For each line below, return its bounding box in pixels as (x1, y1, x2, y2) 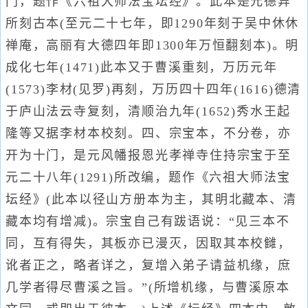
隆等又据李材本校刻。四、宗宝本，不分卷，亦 (5, 126, 291, 140)
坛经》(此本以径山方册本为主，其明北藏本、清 (5, 192, 297, 206)
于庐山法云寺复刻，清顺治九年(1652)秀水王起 (5, 104, 291, 118)
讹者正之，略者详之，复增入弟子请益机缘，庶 (5, 258, 291, 272)
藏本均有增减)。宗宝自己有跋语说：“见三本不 (5, 214, 290, 228)
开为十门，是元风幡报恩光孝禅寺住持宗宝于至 (5, 148, 291, 162)
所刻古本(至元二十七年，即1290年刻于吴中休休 (5, 16, 300, 30)
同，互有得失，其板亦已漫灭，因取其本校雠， (5, 236, 291, 250)
